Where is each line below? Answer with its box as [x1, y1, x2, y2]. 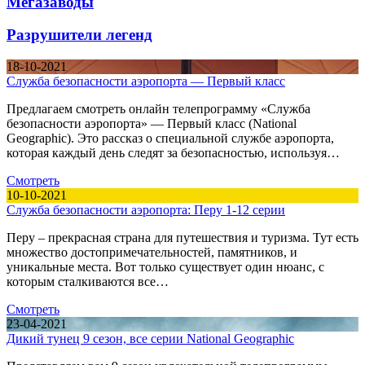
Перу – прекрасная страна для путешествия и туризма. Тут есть [7, 231, 358, 245]
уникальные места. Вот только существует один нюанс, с [7, 260, 324, 275]
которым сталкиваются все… [7, 275, 169, 289]
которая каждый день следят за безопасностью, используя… [7, 146, 340, 161]
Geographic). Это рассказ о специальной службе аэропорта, [7, 131, 334, 146]
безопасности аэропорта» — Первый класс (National [7, 117, 297, 131]
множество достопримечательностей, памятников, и [7, 245, 297, 260]
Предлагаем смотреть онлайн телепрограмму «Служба [7, 102, 310, 117]
